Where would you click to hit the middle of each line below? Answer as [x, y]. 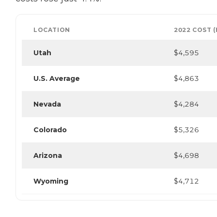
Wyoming [51, 181]
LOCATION [52, 30]
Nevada [47, 104]
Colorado [50, 130]
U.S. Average [57, 79]
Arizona [48, 156]
